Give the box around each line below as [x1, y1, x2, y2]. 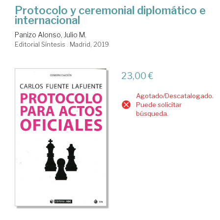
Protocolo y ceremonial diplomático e [15, 4, 206, 17]
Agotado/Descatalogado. [136, 92, 214, 100]
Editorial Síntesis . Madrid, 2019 [15, 40, 109, 49]
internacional [15, 14, 80, 27]
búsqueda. [136, 110, 168, 118]
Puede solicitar [136, 101, 182, 109]
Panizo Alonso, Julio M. [15, 30, 86, 39]
